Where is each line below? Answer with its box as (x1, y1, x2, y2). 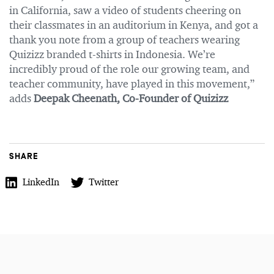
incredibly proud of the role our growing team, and (9, 64, 250, 75)
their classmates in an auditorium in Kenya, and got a (9, 20, 258, 31)
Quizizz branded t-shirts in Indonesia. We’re (9, 50, 215, 61)
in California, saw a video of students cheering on (9, 6, 241, 17)
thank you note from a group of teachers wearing (9, 35, 240, 46)
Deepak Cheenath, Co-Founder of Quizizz (34, 94, 228, 105)
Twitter (89, 178, 119, 188)
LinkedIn (23, 178, 60, 188)
